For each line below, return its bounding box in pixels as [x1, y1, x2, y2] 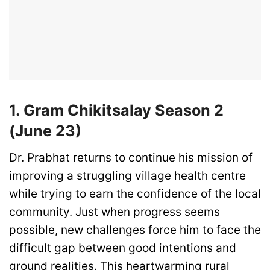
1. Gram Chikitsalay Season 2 [9, 101, 224, 119]
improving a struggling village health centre [9, 168, 246, 183]
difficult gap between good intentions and [9, 240, 236, 255]
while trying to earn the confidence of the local [9, 186, 261, 201]
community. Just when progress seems [9, 204, 220, 219]
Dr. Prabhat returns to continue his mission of [9, 150, 253, 165]
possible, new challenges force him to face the [9, 222, 261, 237]
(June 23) [9, 121, 81, 140]
